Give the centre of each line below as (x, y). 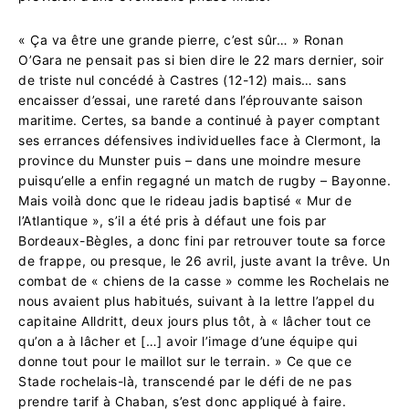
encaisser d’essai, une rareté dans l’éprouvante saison (190, 100)
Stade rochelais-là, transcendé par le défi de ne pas (185, 381)
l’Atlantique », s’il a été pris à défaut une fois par (173, 220)
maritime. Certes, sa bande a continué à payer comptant (199, 120)
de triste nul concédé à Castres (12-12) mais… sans (182, 79)
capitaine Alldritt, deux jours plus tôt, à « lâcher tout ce (195, 320)
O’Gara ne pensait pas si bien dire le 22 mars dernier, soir (201, 59)
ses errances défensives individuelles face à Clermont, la (200, 140)
